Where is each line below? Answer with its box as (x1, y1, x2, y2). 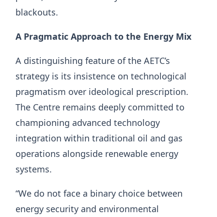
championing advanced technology (15, 117, 160, 129)
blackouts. (15, 6, 58, 18)
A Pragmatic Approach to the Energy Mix (15, 31, 191, 43)
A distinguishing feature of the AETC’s (15, 55, 170, 67)
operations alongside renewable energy (15, 148, 178, 160)
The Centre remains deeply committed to (15, 101, 185, 113)
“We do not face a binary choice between (15, 187, 183, 200)
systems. (15, 163, 52, 175)
